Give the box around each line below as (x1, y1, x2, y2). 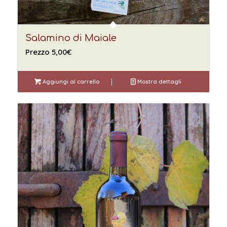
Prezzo (25, 47, 52, 57)
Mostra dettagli (136, 78, 182, 86)
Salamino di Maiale (25, 33, 117, 44)
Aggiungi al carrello (41, 78, 100, 86)
